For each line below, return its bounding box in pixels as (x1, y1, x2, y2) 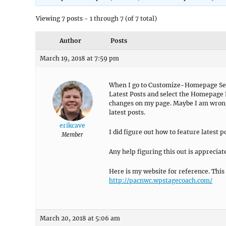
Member (62, 131, 83, 138)
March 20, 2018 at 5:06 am (40, 214, 120, 222)
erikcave (60, 122, 85, 129)
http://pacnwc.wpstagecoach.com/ (109, 177, 212, 184)
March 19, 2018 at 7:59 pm (40, 54, 119, 62)
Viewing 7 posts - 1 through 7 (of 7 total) (36, 15, 157, 22)
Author (59, 37, 81, 44)
